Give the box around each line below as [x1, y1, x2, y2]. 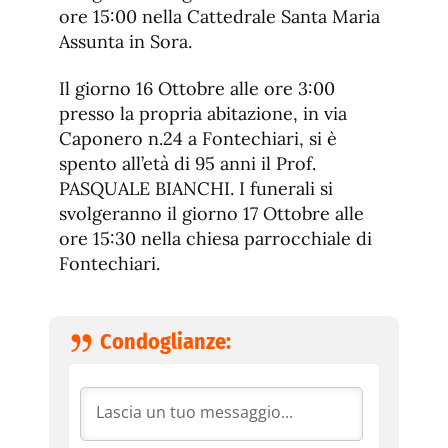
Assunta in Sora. [59, 30, 192, 54]
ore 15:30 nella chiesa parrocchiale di [59, 227, 372, 251]
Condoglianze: [100, 328, 231, 356]
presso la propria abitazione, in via [59, 102, 347, 126]
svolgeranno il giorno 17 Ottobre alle [59, 202, 364, 226]
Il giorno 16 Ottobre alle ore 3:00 [59, 77, 335, 101]
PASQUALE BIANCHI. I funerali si [59, 177, 333, 201]
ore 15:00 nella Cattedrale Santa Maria [59, 5, 380, 29]
